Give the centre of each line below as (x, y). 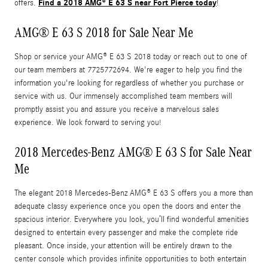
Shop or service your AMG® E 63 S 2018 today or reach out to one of (131, 57)
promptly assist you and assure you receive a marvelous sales (117, 110)
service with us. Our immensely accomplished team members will (123, 97)
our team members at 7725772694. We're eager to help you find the (128, 70)
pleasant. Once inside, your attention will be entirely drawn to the (123, 246)
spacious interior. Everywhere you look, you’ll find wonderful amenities (132, 220)
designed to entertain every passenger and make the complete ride (126, 233)
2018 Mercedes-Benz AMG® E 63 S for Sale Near (133, 152)
